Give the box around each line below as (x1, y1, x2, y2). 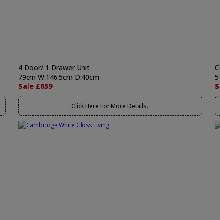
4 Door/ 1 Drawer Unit (18, 63, 90, 72)
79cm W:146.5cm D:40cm (18, 72, 99, 82)
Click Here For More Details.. (71, 102, 150, 110)
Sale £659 (18, 82, 52, 91)
